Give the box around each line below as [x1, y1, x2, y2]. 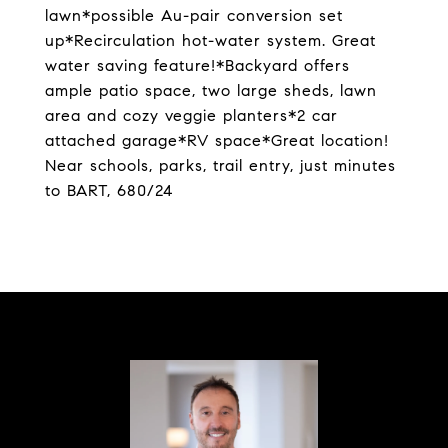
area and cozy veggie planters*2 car [45, 106, 338, 125]
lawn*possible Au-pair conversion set [45, 6, 343, 25]
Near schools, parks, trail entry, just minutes [45, 156, 396, 175]
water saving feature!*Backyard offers [45, 56, 350, 75]
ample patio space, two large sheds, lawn [45, 81, 377, 100]
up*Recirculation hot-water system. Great [45, 31, 376, 50]
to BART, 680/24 [45, 181, 173, 200]
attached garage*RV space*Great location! [45, 131, 389, 150]
